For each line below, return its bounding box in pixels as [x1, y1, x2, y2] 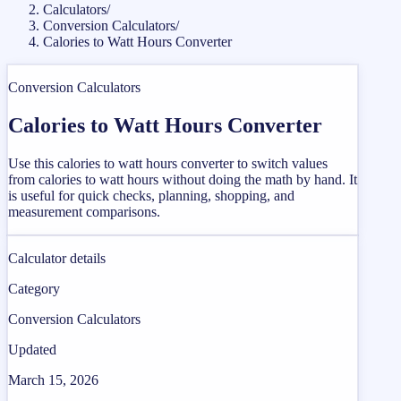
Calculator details [8, 250, 106, 266]
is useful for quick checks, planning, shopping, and [8, 187, 294, 203]
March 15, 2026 [8, 371, 98, 388]
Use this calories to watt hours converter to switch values [8, 155, 328, 171]
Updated [8, 341, 56, 357]
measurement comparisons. [8, 203, 160, 219]
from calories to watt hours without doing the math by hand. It [8, 171, 357, 187]
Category [8, 280, 60, 296]
